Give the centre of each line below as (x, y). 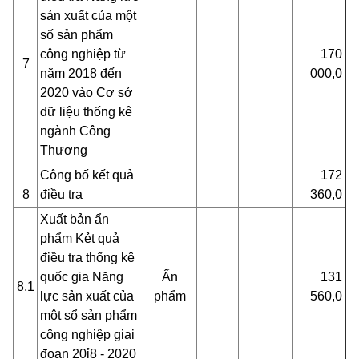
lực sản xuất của (87, 296)
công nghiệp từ (83, 54)
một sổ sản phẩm (89, 315)
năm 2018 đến (81, 73)
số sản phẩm (77, 35)
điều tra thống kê (87, 258)
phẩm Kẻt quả (80, 238)
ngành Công (75, 131)
